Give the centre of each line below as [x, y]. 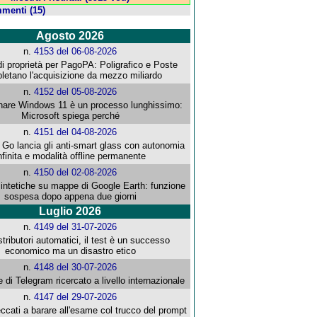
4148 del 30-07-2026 [76, 267]
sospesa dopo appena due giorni [71, 197]
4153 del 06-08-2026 [76, 52]
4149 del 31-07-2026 [76, 227]
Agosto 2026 [70, 36]
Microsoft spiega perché [71, 116]
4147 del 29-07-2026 [76, 297]
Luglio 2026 [70, 212]
